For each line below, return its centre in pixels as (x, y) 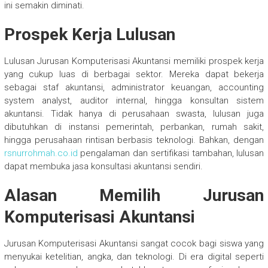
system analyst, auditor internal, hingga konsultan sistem (134, 101)
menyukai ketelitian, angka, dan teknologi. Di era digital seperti (134, 257)
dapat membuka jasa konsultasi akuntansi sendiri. (103, 167)
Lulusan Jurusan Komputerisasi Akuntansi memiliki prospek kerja (134, 61)
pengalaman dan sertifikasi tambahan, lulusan (171, 153)
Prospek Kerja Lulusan (89, 35)
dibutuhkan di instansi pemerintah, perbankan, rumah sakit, (134, 127)
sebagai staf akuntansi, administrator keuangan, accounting (134, 88)
